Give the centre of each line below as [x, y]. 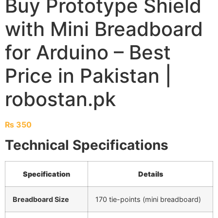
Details [150, 174]
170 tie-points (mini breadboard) [148, 200]
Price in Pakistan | [88, 75]
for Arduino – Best [88, 52]
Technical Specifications [87, 145]
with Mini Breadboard [104, 29]
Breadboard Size [41, 200]
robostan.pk [60, 99]
